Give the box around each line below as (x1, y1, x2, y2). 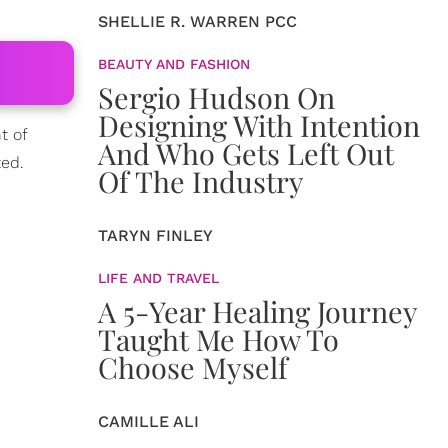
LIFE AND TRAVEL (98, 270, 219, 286)
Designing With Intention (98, 106, 420, 144)
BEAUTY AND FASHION (98, 56, 250, 72)
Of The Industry (98, 162, 304, 200)
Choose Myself (98, 348, 288, 386)
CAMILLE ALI (98, 412, 199, 431)
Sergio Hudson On (98, 78, 335, 116)
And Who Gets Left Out (98, 134, 394, 172)
